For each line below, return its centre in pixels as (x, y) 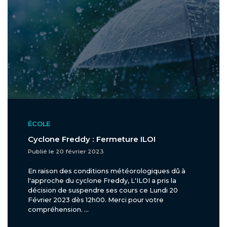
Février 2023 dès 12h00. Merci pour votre (96, 200)
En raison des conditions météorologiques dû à (107, 171)
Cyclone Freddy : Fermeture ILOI (92, 140)
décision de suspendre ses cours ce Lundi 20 (103, 191)
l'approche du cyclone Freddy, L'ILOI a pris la (102, 181)
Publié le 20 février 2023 (66, 152)
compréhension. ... (58, 210)
